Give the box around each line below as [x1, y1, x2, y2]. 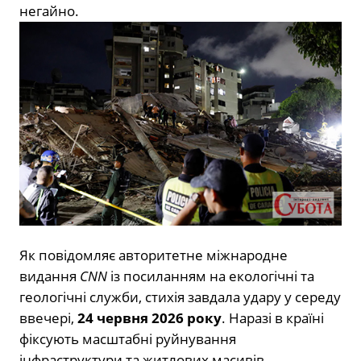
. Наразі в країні [222, 309, 324, 328]
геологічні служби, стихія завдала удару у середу [19, 288, 341, 307]
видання [19, 267, 80, 286]
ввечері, [19, 309, 77, 328]
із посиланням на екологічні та [107, 267, 314, 286]
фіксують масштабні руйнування [19, 330, 236, 349]
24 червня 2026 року [77, 309, 222, 328]
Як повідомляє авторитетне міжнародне [19, 246, 288, 265]
